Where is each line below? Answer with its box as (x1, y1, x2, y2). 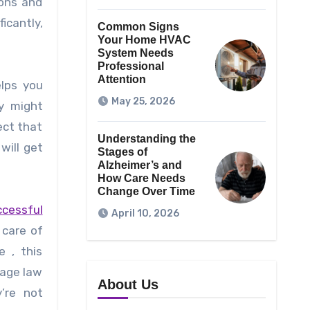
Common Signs (97, 21, 179, 33)
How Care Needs (97, 172, 185, 185)
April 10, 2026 (111, 208, 179, 220)
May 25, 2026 (111, 95, 175, 108)
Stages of (97, 146, 147, 158)
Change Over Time (97, 185, 195, 198)
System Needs (97, 47, 174, 60)
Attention (97, 73, 146, 86)
